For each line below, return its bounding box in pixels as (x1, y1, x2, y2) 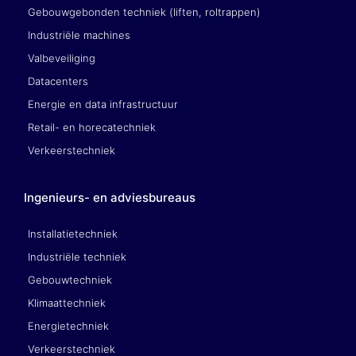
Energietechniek (28, 319, 109, 332)
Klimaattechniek (28, 296, 106, 309)
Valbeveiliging (28, 51, 95, 64)
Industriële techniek (28, 250, 126, 263)
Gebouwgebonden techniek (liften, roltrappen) (28, 5, 261, 18)
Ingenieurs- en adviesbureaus (24, 189, 195, 205)
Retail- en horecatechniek (28, 120, 156, 133)
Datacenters (28, 74, 88, 87)
